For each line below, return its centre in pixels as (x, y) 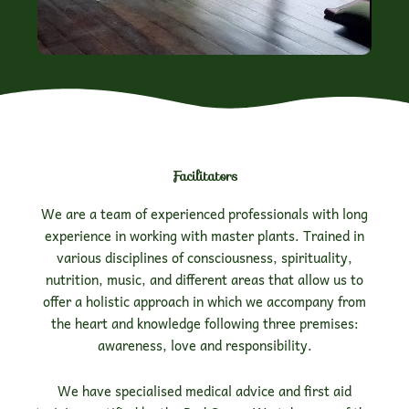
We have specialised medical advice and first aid (204, 390)
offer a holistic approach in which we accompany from (204, 302)
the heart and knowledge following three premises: (204, 324)
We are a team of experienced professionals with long (204, 214)
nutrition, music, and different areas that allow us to (204, 280)
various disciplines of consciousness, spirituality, (204, 258)
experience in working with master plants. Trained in (204, 236)
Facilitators (204, 176)
